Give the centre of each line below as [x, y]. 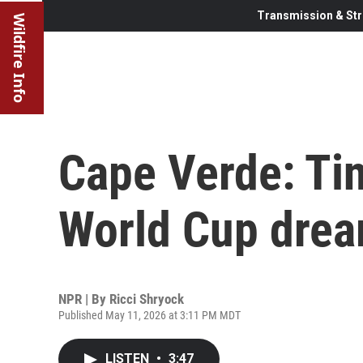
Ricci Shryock [147, 299]
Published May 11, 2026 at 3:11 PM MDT [149, 315]
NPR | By [84, 299]
